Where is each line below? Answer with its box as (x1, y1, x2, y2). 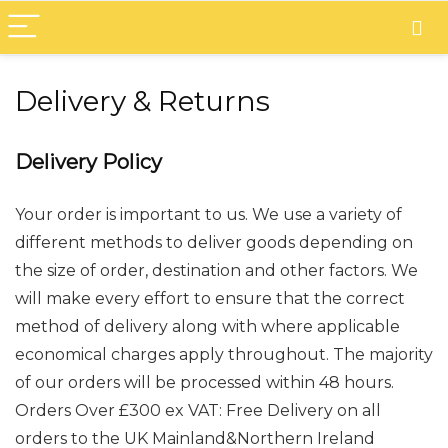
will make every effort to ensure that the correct (15, 289, 405, 308)
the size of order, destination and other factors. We (15, 261, 418, 280)
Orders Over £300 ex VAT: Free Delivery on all (15, 401, 381, 420)
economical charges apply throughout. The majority (15, 345, 433, 364)
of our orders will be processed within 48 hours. (15, 373, 394, 392)
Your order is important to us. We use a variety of (15, 205, 402, 224)
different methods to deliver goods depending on (15, 233, 413, 252)
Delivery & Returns (15, 84, 270, 118)
